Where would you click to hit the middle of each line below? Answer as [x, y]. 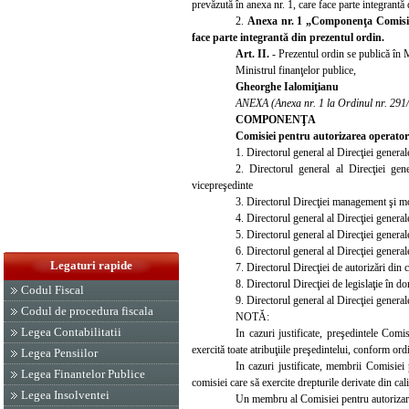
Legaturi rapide [91, 265]
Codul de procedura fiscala [87, 311]
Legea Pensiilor [59, 353]
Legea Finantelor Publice [83, 374]
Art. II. [254, 53]
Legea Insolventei [65, 395]
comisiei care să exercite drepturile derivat [281, 382]
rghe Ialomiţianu [299, 86]
